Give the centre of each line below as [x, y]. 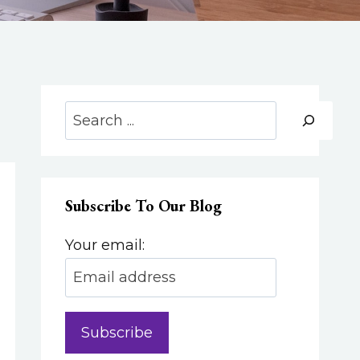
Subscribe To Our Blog [144, 206]
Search [90, 113]
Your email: [105, 245]
